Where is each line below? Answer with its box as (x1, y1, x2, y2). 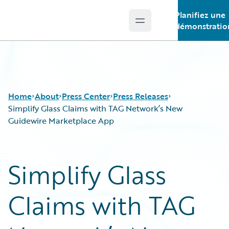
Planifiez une (174, 9, 225, 21)
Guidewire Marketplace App (8, 114, 114, 127)
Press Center (62, 90, 110, 102)
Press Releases (113, 90, 168, 102)
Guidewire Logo (20, 20, 79, 32)
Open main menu (139, 19, 207, 32)
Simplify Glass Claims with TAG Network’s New (8, 102, 182, 114)
